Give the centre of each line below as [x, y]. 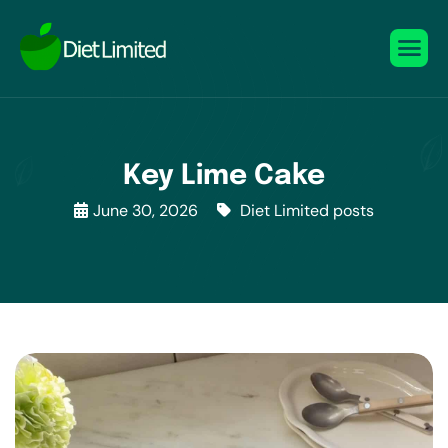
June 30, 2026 [145, 210]
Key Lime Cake [224, 176]
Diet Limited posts [307, 210]
